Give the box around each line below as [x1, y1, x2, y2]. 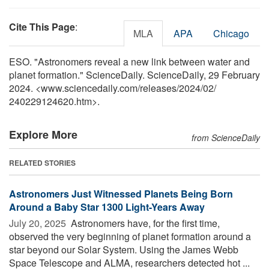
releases [140, 80, 177, 95]
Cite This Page [9, 19, 75, 34]
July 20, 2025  [9, 216, 68, 230]
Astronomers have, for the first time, [68, 216, 220, 230]
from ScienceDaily [192, 131, 260, 144]
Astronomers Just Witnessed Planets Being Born [9, 186, 233, 201]
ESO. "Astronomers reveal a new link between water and [9, 54, 250, 68]
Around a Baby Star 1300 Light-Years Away [9, 199, 205, 214]
